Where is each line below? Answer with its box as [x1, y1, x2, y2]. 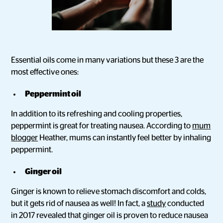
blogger [11, 134, 38, 142]
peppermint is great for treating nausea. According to [11, 122, 193, 130]
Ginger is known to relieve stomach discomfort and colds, [11, 188, 207, 196]
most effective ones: [11, 68, 79, 76]
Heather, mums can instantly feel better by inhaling [38, 134, 212, 142]
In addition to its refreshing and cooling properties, [11, 110, 183, 118]
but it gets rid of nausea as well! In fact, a [11, 200, 147, 208]
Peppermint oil [25, 90, 82, 98]
